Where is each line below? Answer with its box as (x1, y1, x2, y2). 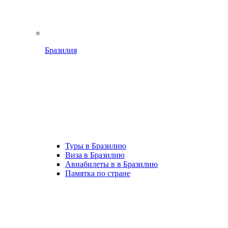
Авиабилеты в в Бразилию (65, 160, 158, 168)
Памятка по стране (65, 169, 130, 178)
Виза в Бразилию (65, 151, 125, 159)
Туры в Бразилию (65, 141, 126, 150)
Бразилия (45, 46, 77, 54)
